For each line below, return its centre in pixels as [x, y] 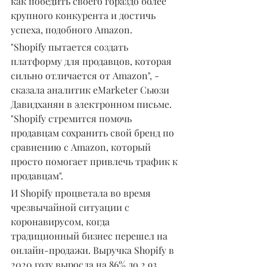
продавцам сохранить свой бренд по [94, 133]
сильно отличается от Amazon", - [86, 76]
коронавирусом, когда [61, 222]
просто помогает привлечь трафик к [95, 162]
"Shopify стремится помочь [72, 119]
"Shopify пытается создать [71, 47]
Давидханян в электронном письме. [92, 104]
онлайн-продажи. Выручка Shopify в [94, 250]
